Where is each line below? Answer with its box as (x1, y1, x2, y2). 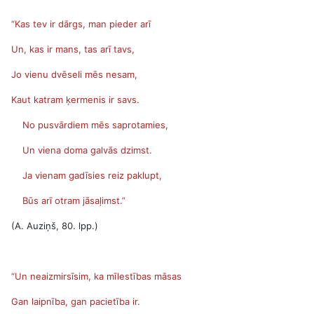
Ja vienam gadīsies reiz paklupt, (11, 170, 162, 181)
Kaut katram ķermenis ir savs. (11, 94, 139, 105)
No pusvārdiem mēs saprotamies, (11, 119, 168, 130)
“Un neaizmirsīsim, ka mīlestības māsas (11, 271, 182, 282)
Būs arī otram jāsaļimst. (11, 195, 122, 206)
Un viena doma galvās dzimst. (11, 144, 152, 156)
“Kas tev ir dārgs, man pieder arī (11, 18, 151, 29)
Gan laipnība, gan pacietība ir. (11, 296, 140, 307)
